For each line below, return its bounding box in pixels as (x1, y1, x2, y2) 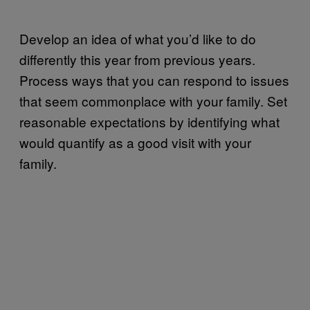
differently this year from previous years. (19, 49, 255, 69)
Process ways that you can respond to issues (19, 70, 289, 89)
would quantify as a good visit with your (19, 132, 251, 152)
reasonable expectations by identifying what (19, 111, 280, 131)
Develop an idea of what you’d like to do (19, 28, 256, 48)
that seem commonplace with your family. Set (19, 91, 287, 110)
